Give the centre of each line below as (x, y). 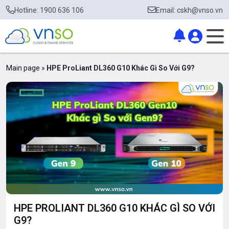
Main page (23, 68)
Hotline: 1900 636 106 (49, 10)
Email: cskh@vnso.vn (189, 10)
